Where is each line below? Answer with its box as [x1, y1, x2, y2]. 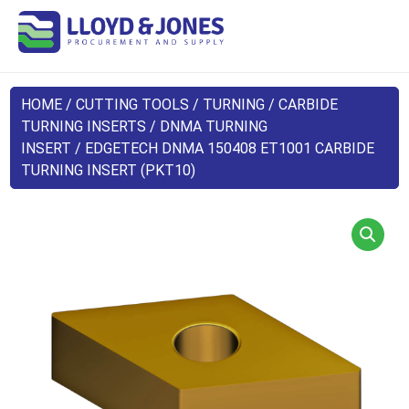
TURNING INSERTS [21, 118, 147, 135]
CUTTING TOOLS [76, 96, 190, 113]
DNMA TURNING [160, 118, 268, 135]
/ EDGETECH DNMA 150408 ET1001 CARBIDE [71, 140, 375, 157]
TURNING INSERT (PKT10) [21, 162, 196, 179]
